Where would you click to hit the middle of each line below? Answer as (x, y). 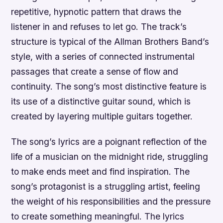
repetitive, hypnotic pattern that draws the (96, 12)
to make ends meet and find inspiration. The (101, 172)
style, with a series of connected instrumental (103, 57)
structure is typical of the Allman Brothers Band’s (110, 42)
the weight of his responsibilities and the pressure (111, 202)
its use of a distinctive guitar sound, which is (101, 102)
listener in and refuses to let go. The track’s (99, 27)
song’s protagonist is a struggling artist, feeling (106, 187)
